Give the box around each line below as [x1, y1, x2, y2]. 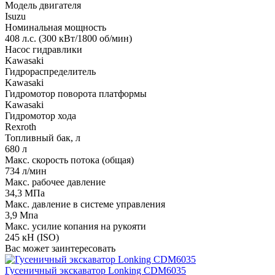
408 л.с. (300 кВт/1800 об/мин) [5, 33, 132, 44]
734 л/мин [5, 166, 47, 177]
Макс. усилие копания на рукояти [5, 221, 146, 232]
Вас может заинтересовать [5, 243, 115, 254]
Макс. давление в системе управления [5, 199, 165, 210]
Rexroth [5, 122, 36, 133]
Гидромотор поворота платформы [5, 88, 147, 99]
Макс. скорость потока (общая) [5, 155, 134, 166]
